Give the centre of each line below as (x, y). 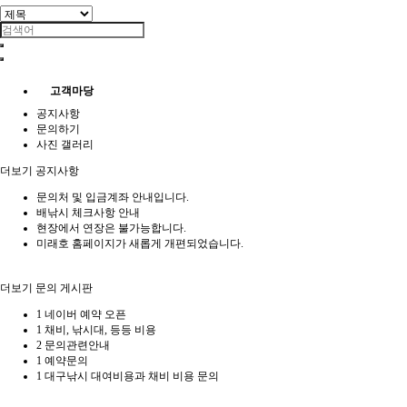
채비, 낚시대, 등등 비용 (100, 329)
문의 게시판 (63, 288)
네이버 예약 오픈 (85, 314)
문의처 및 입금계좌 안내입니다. (113, 197)
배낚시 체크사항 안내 (88, 212)
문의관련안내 (77, 345)
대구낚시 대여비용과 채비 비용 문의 (132, 376)
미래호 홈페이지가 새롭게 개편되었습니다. (140, 243)
